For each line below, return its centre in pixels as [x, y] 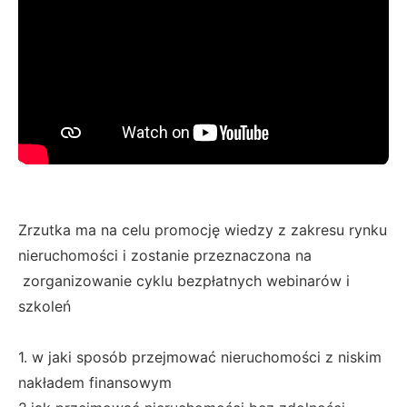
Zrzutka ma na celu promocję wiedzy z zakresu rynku [203, 230]
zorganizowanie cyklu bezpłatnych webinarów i [184, 281]
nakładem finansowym [95, 383]
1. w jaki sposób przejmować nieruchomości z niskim [200, 357]
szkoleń [45, 307]
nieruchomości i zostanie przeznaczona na [165, 256]
